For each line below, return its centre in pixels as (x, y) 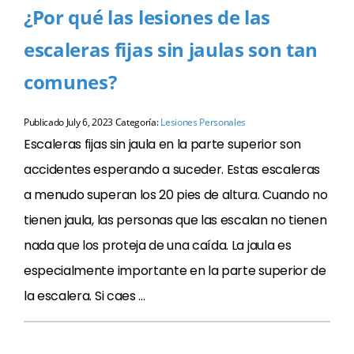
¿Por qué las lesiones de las (147, 17)
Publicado (45, 122)
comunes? (70, 82)
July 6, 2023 (89, 122)
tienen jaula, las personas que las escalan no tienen (175, 220)
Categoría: (137, 122)
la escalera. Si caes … (85, 296)
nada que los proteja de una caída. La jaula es (158, 245)
